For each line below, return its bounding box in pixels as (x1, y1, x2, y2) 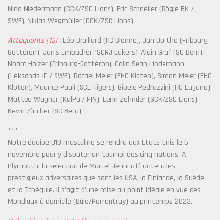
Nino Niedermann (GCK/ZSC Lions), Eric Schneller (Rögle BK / (8, 4, 193, 14)
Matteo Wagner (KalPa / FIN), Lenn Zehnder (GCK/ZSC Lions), (8, 94, 199, 105)
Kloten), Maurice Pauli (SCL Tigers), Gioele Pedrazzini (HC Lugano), (8, 82, 212, 93)
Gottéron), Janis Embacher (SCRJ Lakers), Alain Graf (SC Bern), (8, 47, 204, 57)
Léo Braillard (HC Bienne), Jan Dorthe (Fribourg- (61, 35, 210, 46)
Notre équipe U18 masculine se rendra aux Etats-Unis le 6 (8, 137, 188, 148)
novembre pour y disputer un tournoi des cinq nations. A (8, 149, 186, 160)
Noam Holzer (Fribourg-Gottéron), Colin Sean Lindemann (8, 59, 184, 69)
